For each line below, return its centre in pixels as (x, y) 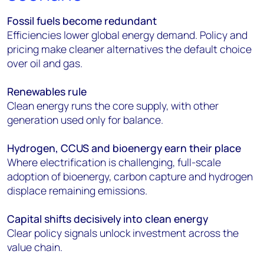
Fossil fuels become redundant (82, 21)
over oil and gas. (45, 63)
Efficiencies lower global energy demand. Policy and (127, 35)
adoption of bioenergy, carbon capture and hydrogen (130, 176)
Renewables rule (47, 91)
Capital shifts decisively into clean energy (108, 219)
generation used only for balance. (85, 120)
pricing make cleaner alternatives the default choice (129, 49)
